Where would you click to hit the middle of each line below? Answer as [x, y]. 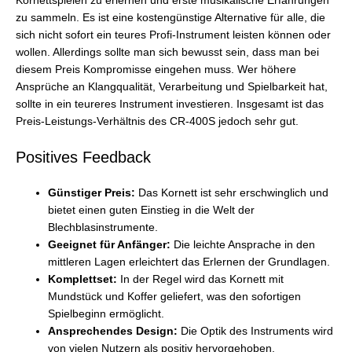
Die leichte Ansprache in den [243, 245]
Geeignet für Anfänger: [110, 245]
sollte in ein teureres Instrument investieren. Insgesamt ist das [170, 104]
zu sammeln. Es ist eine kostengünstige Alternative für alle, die [170, 17]
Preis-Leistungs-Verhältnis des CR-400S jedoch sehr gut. [157, 121]
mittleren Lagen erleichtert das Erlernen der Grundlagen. [189, 262]
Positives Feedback [83, 158]
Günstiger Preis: [92, 193]
